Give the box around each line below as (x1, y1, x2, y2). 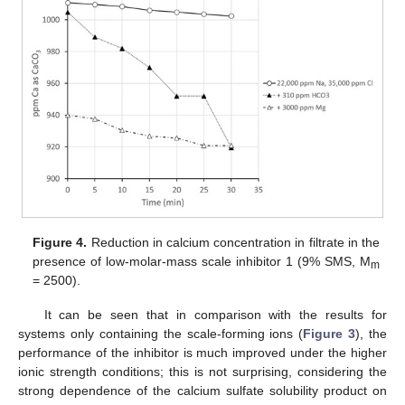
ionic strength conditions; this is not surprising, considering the (18, 364, 387, 380)
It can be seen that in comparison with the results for (43, 307, 387, 323)
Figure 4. (33, 235, 88, 250)
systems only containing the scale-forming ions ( (18, 326, 304, 342)
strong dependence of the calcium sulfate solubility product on (18, 383, 387, 399)
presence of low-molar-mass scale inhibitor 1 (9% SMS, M (33, 254, 371, 269)
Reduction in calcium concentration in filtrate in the (87, 235, 380, 250)
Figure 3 (303, 326, 356, 342)
